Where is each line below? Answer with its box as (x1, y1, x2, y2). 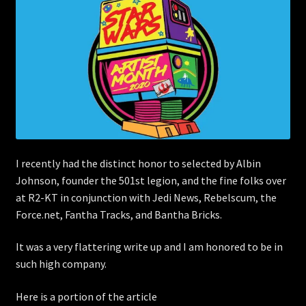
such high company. (15, 257, 107, 271)
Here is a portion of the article (15, 290, 157, 304)
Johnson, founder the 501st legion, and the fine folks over (15, 173, 286, 187)
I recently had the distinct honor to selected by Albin (15, 156, 261, 170)
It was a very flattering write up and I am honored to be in (15, 240, 283, 254)
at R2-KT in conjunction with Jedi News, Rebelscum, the (15, 190, 277, 204)
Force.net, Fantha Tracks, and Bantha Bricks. (15, 207, 222, 221)
